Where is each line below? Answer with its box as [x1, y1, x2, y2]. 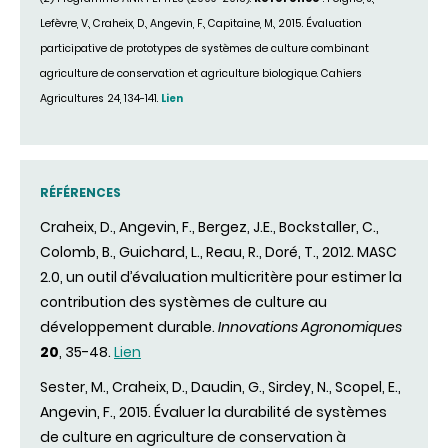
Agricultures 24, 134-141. [40, 90, 161, 106]
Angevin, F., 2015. [40, 402, 154, 423]
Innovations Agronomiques [215, 317, 402, 338]
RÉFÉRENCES [40, 184, 123, 202]
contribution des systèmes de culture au [40, 292, 327, 313]
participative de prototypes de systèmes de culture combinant [40, 40, 369, 56]
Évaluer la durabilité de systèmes [154, 402, 387, 423]
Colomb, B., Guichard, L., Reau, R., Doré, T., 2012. [40, 242, 357, 263]
